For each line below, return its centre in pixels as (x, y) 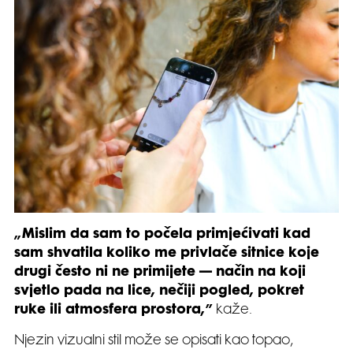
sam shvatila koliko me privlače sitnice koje (167, 253)
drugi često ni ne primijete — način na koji (160, 272)
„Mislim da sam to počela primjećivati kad (162, 234)
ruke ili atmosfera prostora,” (113, 310)
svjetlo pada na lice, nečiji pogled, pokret (159, 291)
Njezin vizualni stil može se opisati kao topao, (154, 341)
